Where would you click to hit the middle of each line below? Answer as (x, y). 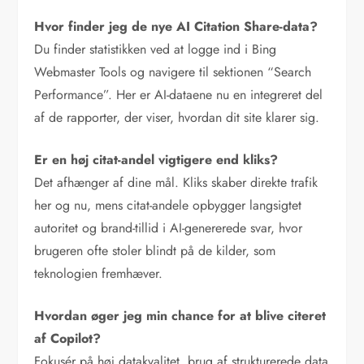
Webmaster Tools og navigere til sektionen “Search (173, 71)
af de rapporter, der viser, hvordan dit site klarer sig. (177, 117)
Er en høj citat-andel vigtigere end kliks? (156, 159)
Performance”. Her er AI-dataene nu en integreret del (179, 94)
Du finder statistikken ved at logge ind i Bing (156, 49)
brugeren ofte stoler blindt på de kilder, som (155, 250)
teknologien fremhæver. (99, 273)
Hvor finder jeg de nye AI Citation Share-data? (176, 26)
